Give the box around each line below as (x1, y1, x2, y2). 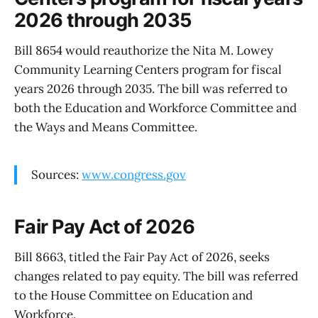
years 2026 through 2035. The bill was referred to (14, 80, 287, 97)
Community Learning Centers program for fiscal (14, 61, 282, 77)
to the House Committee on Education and (14, 287, 253, 303)
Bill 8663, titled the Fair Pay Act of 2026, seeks (14, 248, 270, 265)
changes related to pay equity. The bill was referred (14, 268, 298, 284)
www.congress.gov (82, 167, 186, 183)
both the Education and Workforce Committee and (14, 99, 297, 116)
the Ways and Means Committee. (14, 119, 197, 135)
